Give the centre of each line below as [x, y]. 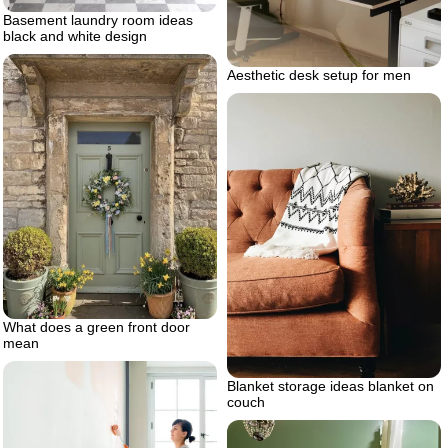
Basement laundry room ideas [98, 19]
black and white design [75, 35]
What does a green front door [96, 326]
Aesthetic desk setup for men [319, 74]
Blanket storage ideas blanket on [330, 385]
